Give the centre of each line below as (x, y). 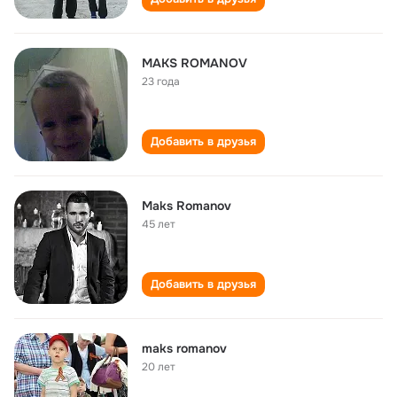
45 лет (159, 224)
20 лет (159, 367)
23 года (161, 82)
